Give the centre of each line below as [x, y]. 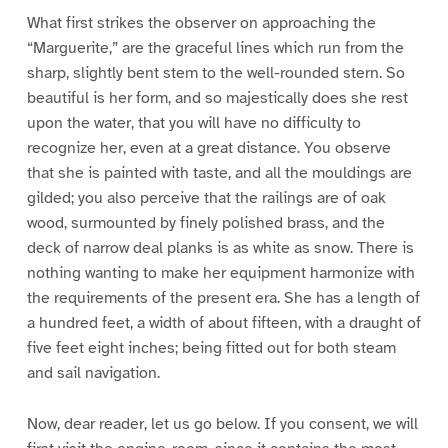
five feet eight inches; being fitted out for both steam [211, 348]
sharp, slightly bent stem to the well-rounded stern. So [215, 73]
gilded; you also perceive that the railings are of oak [206, 198]
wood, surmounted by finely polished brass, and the [205, 223]
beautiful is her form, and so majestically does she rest [217, 98]
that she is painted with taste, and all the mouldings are [219, 173]
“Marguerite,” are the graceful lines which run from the [215, 48]
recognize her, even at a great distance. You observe [208, 148]
